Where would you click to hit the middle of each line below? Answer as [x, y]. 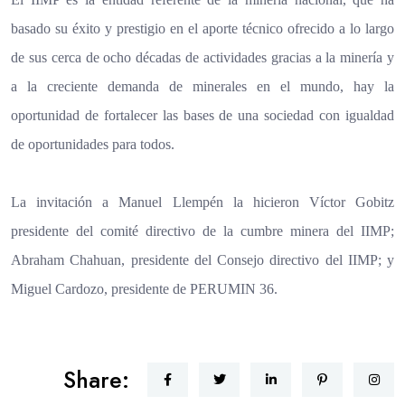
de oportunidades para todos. [93, 144]
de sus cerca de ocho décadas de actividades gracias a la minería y [202, 57]
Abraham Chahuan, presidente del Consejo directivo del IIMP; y [202, 259]
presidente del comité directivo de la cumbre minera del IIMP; [202, 231]
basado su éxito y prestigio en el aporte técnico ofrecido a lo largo [202, 28]
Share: [96, 379]
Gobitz [375, 202]
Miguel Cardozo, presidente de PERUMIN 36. [144, 288]
